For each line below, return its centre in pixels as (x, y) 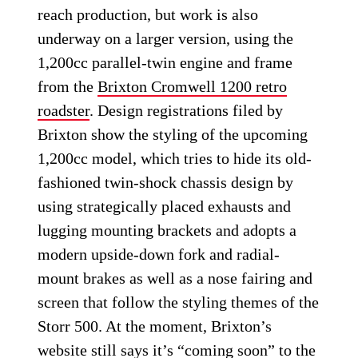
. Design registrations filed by (187, 111)
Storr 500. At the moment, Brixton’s (155, 326)
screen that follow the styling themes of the (179, 302)
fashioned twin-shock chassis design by (166, 183)
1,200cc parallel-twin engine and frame (165, 63)
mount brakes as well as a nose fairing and (175, 278)
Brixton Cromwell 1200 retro (193, 87)
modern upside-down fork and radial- (159, 255)
